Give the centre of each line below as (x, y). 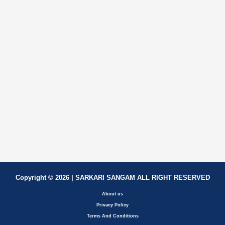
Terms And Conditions (113, 216)
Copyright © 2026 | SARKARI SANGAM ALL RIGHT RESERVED (113, 178)
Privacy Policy (113, 205)
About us (113, 194)
